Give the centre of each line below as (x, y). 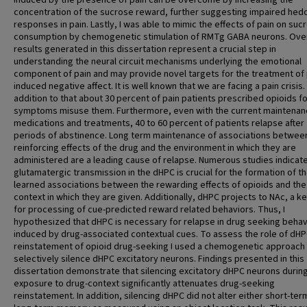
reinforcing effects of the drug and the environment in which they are (155, 148)
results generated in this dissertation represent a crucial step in (145, 49)
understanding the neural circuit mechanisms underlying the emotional (158, 62)
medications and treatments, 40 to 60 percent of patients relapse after (159, 123)
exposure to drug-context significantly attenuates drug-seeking (144, 284)
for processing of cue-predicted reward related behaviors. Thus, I (149, 210)
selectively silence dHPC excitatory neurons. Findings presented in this (159, 259)
